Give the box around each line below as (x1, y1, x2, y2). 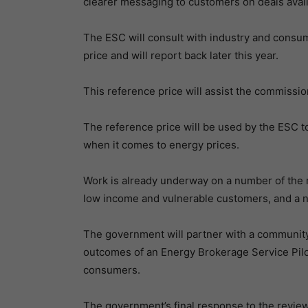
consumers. (82, 263, 140, 276)
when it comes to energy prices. (82, 137, 239, 151)
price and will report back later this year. (82, 48, 278, 62)
